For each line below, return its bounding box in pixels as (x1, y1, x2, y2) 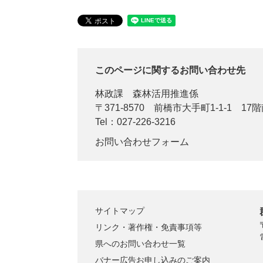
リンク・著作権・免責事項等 (95, 222, 202, 232)
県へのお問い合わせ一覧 (95, 239, 186, 248)
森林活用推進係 (133, 89, 198, 99)
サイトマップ (95, 206, 144, 215)
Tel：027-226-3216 (95, 117, 176, 127)
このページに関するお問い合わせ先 (95, 65, 245, 75)
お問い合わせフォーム (95, 137, 189, 147)
